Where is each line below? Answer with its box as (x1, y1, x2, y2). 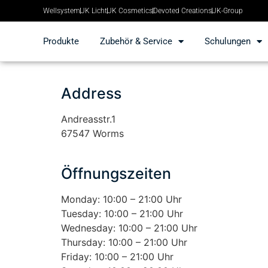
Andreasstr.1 (61, 113, 115, 125)
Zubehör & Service (100, 36, 172, 47)
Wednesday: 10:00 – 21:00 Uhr (61, 222, 197, 234)
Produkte (43, 36, 79, 47)
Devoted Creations (153, 6, 212, 15)
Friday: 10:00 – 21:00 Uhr (61, 251, 173, 263)
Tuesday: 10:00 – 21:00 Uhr (61, 208, 183, 220)
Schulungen (205, 36, 251, 47)
